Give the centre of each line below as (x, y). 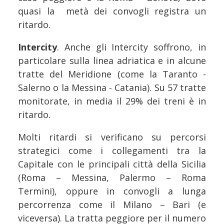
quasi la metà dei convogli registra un (112, 11)
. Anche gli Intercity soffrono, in (131, 47)
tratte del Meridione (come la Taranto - (112, 74)
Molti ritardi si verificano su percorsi (112, 137)
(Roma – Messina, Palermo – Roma (112, 178)
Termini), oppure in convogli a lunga (112, 191)
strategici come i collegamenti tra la (112, 151)
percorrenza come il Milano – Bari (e (112, 205)
